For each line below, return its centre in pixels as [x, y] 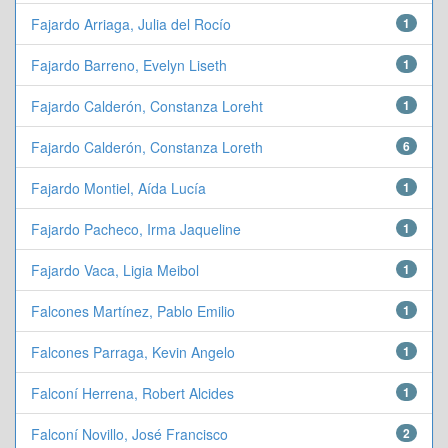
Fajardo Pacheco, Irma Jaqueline [136, 229]
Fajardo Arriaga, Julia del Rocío [131, 24]
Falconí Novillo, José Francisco [129, 434]
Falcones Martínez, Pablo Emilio [133, 311]
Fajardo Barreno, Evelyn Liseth [129, 65]
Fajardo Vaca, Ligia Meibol [115, 270]
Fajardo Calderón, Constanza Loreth [147, 147]
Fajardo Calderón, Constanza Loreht [147, 106]
